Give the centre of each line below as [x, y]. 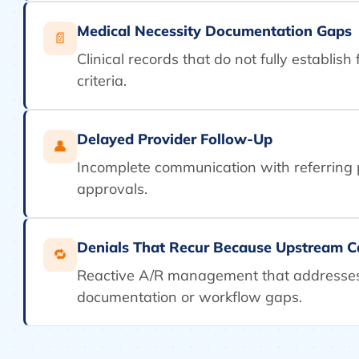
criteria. [102, 81]
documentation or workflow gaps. [190, 297]
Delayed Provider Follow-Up [175, 139]
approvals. [112, 189]
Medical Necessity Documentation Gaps [214, 31]
